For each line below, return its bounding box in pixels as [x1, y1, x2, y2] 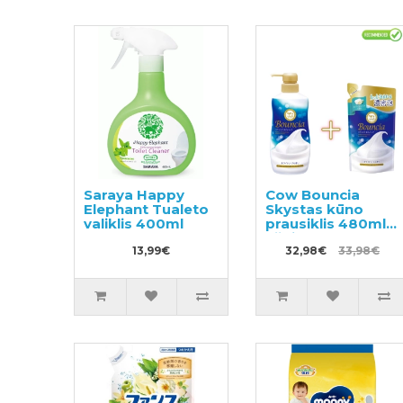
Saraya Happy [84, 185, 185, 203]
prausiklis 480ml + [264, 214, 397, 232]
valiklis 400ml [84, 214, 184, 232]
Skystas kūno [264, 200, 363, 218]
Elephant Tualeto [84, 200, 210, 218]
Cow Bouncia [264, 185, 360, 203]
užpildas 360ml [264, 228, 376, 246]
